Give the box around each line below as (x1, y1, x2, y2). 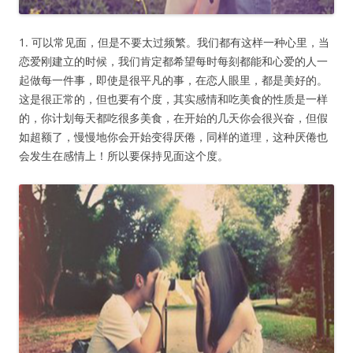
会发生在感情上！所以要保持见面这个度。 (19, 148, 229, 164)
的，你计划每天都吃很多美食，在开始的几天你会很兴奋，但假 (19, 110, 328, 126)
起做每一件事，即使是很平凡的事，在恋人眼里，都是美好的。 (19, 72, 328, 88)
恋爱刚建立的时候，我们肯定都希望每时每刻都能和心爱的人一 (19, 54, 328, 69)
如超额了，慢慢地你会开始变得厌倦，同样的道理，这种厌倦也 (19, 129, 328, 145)
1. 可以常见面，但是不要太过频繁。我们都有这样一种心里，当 (19, 35, 329, 50)
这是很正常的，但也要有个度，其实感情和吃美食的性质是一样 (19, 91, 328, 107)
